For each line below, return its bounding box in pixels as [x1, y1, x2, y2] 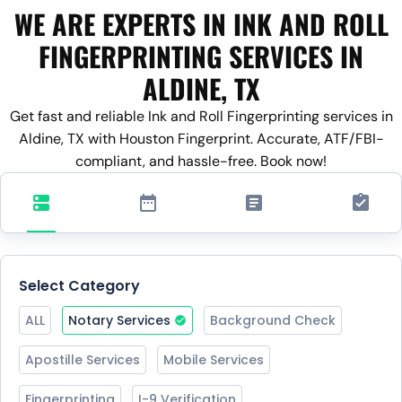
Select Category [19, 275, 140, 296]
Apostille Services [25, 350, 140, 369]
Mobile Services [163, 350, 264, 369]
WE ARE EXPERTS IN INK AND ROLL [13, 3, 389, 44]
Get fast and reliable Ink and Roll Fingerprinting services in [9, 106, 393, 126]
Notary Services [68, 310, 170, 329]
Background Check [210, 310, 336, 329]
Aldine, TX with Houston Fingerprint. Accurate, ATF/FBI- [18, 128, 384, 148]
